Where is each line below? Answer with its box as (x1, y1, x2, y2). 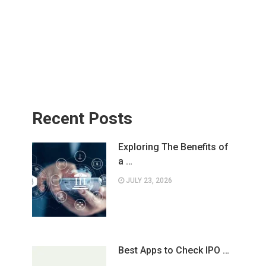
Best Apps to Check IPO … (118, 245, 229, 256)
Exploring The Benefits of (118, 141, 229, 153)
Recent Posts (31, 109, 132, 128)
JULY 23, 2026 (123, 176, 172, 185)
